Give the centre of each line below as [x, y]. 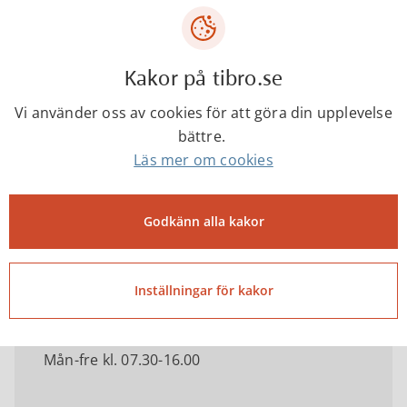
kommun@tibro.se [154, 285]
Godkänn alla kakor [203, 221]
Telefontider [91, 332]
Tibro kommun [123, 169]
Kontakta [59, 97]
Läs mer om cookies [203, 160]
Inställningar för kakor [203, 290]
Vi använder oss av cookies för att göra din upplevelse [203, 113]
